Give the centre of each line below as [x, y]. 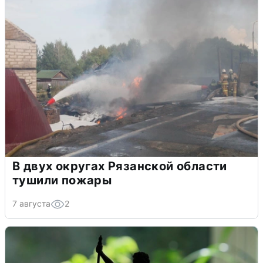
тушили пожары [62, 180]
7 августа [31, 203]
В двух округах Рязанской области [120, 166]
